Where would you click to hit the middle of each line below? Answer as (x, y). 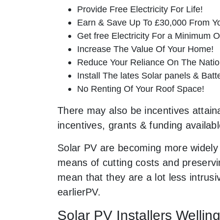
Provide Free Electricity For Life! (140, 9)
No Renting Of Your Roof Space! (141, 88)
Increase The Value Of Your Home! (145, 49)
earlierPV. (79, 192)
